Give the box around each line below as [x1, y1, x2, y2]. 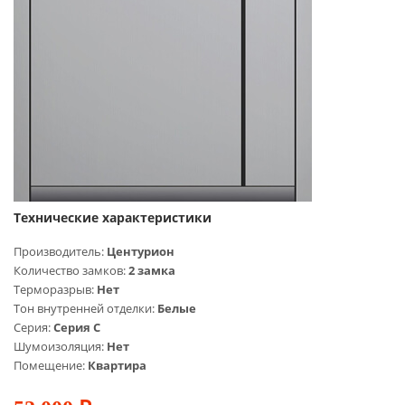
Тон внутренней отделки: [14, 300, 157, 317]
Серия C [53, 319, 100, 336]
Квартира [88, 357, 146, 374]
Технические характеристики [14, 209, 212, 227]
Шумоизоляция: [14, 338, 107, 355]
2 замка [128, 262, 175, 279]
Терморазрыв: [14, 281, 97, 298]
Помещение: [14, 357, 88, 374]
